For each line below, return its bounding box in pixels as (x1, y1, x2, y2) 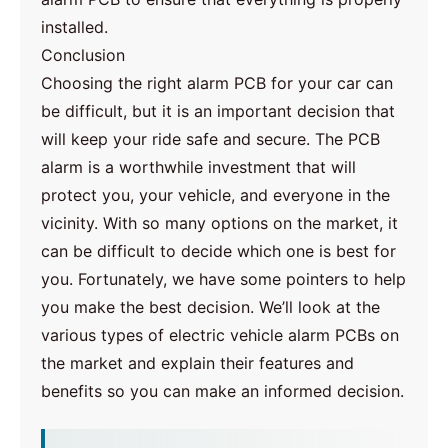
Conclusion (41, 44, 126, 65)
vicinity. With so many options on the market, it (41, 212, 399, 233)
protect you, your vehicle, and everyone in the (41, 184, 391, 205)
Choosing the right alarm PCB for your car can (41, 72, 394, 93)
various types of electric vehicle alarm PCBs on (41, 324, 400, 345)
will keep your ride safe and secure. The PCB (41, 128, 381, 149)
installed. (41, 16, 109, 37)
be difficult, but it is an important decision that (41, 100, 396, 121)
